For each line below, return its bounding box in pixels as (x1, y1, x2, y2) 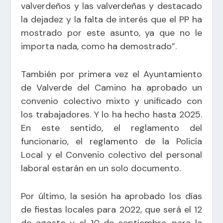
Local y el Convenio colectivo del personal (21, 148, 202, 161)
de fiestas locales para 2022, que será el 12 (21, 203, 202, 216)
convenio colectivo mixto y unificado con (21, 95, 202, 107)
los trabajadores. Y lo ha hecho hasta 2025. (21, 108, 202, 120)
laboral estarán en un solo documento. (21, 162, 181, 174)
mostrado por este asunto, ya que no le (21, 27, 202, 39)
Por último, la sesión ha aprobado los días (21, 190, 202, 202)
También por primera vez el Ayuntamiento (21, 68, 202, 80)
